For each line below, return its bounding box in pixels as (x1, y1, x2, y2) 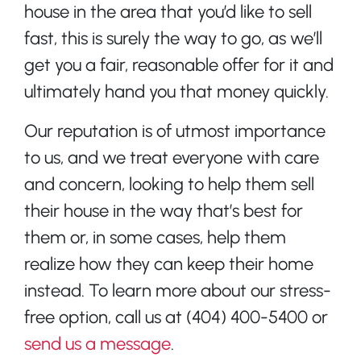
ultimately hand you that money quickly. (24, 80, 329, 102)
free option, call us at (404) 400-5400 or (24, 305, 328, 328)
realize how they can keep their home (24, 252, 313, 275)
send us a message (24, 332, 171, 355)
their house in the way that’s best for (24, 199, 303, 222)
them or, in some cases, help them (24, 226, 286, 248)
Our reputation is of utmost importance (24, 119, 326, 142)
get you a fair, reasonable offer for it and (24, 53, 334, 76)
